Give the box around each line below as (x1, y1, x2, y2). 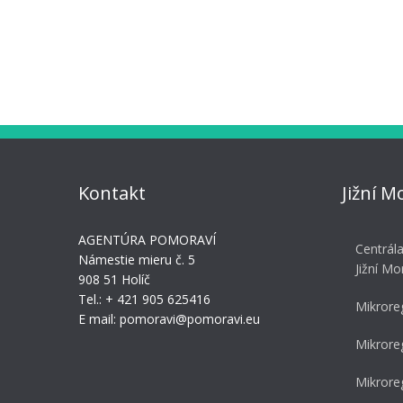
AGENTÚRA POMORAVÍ (78, 231, 216, 249)
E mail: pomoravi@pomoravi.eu (78, 310, 260, 328)
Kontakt (78, 181, 146, 206)
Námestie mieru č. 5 (78, 251, 195, 269)
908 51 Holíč (78, 271, 150, 289)
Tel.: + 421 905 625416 (78, 291, 210, 309)
